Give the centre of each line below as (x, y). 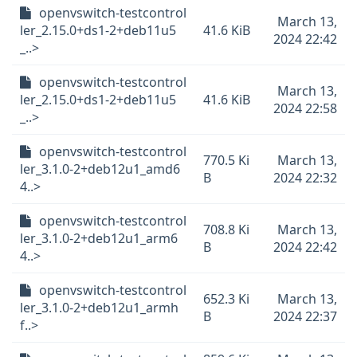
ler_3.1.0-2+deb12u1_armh (99, 308)
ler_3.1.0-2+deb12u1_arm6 (99, 238)
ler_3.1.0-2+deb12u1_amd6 (100, 169)
